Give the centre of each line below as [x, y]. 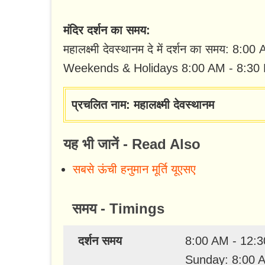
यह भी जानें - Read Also [132, 144]
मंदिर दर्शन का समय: [107, 30]
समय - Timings [118, 209]
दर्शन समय [100, 241]
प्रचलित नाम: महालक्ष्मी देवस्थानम [143, 105]
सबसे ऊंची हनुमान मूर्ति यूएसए [134, 169]
